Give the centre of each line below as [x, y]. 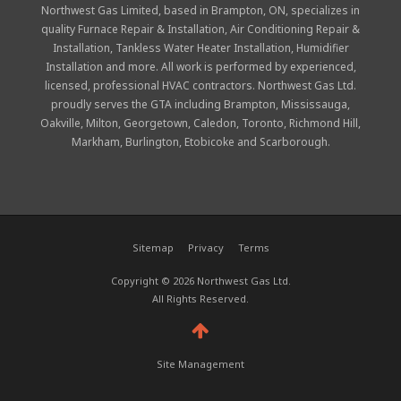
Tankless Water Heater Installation [203, 47]
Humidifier [322, 47]
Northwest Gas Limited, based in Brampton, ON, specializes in [200, 10]
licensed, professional [103, 85]
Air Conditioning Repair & [295, 29]
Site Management [200, 363]
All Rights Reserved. [200, 298]
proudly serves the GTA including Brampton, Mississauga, [200, 104]
